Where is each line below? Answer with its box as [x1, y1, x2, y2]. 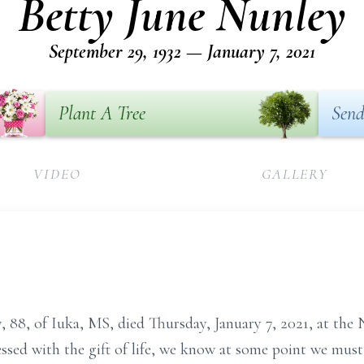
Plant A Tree [58, 102, 145, 125]
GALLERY [262, 165, 328, 183]
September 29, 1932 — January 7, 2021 [49, 40, 315, 63]
